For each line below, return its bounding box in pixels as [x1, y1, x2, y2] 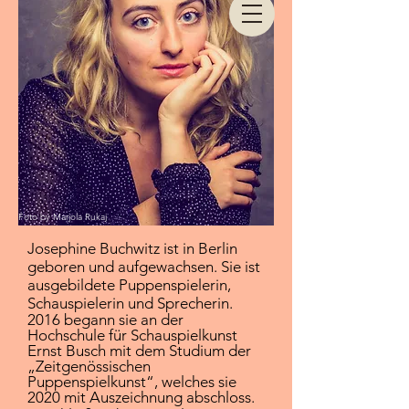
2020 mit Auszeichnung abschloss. [27, 388, 255, 406]
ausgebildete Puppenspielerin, [27, 276, 231, 294]
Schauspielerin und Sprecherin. [27, 294, 233, 312]
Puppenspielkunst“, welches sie [27, 372, 236, 391]
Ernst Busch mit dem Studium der [27, 341, 251, 360]
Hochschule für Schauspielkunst [27, 326, 237, 344]
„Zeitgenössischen [27, 357, 151, 375]
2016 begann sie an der [27, 310, 184, 329]
